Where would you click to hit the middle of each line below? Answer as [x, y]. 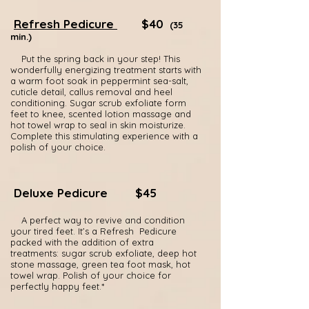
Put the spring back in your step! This [95, 59]
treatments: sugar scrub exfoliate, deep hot [103, 253]
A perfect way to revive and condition [98, 220]
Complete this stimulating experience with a [104, 136]
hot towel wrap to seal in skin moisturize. [98, 125]
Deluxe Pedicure [61, 193]
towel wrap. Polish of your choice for [91, 275]
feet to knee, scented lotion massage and [101, 114]
